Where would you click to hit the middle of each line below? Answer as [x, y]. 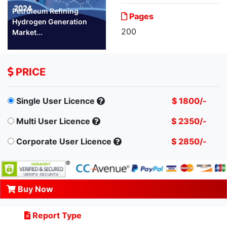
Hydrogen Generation [50, 21]
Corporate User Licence [64, 141]
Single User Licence [55, 101]
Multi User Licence [53, 121]
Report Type [56, 216]
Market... [27, 32]
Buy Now [34, 189]
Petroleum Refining [45, 11]
